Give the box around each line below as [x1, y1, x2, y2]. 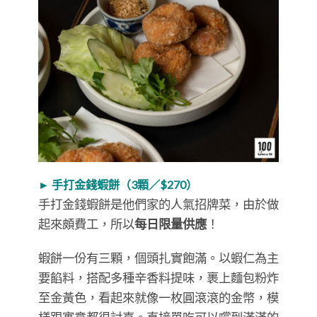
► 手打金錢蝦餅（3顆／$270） [38, 177, 197, 191]
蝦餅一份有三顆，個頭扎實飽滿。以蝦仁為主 [38, 250, 279, 265]
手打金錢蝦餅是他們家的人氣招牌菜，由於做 [38, 196, 279, 212]
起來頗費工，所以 [38, 216, 134, 231]
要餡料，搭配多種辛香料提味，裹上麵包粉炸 [38, 270, 279, 285]
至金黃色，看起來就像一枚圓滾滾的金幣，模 [38, 289, 279, 305]
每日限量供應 [134, 216, 207, 231]
